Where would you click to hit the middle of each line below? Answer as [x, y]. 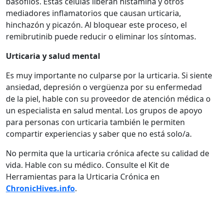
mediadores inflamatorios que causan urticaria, [93, 13]
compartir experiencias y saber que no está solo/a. [99, 134]
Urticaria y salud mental [53, 56]
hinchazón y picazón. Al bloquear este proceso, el [96, 25]
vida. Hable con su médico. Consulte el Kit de [88, 165]
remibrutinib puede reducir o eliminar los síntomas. [101, 36]
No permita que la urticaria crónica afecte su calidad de [108, 153]
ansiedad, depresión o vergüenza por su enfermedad [104, 87]
